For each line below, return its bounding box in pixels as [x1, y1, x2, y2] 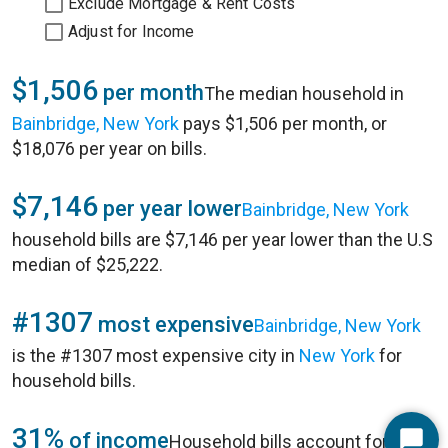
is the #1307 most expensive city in [12, 345, 299, 366]
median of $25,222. [12, 254, 163, 275]
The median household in [204, 83, 404, 104]
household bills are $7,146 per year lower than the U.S [12, 229, 433, 250]
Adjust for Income [68, 22, 195, 41]
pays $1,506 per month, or [179, 113, 387, 134]
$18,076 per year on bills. [12, 138, 207, 159]
